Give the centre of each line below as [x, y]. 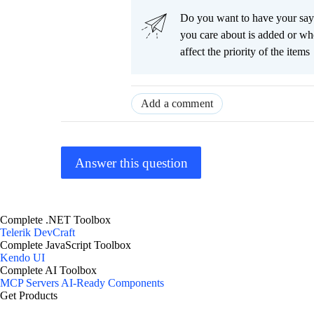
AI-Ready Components [112, 283]
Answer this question [131, 163]
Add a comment [177, 104]
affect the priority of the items [245, 52]
